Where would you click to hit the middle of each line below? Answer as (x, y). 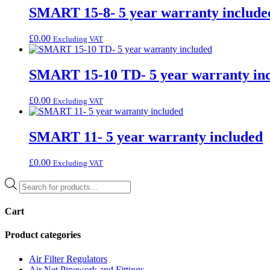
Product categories (43, 235)
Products (35, 182)
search (31, 193)
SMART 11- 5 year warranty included (146, 137)
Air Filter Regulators (68, 259)
